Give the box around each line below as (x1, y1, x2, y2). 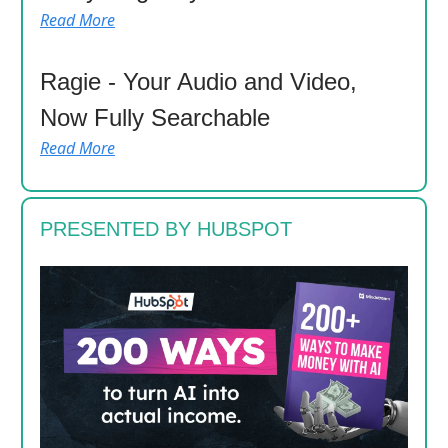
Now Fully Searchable (40, 103, 270, 131)
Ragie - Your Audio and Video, (40, 67, 357, 95)
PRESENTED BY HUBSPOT (40, 217, 292, 240)
